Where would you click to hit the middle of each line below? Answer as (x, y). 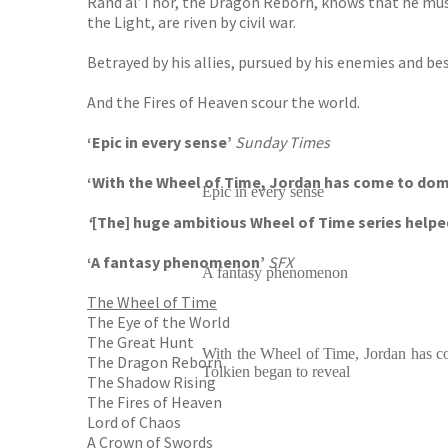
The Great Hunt (140, 342)
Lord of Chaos (134, 422)
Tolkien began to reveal (276, 371)
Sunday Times (282, 142)
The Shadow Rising (151, 382)
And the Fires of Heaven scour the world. (223, 102)
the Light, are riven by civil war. (191, 22)
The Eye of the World (158, 322)
